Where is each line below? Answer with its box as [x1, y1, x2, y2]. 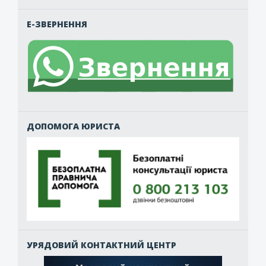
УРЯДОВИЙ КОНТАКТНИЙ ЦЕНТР [27, 239, 176, 251]
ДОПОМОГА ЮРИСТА [27, 120, 120, 132]
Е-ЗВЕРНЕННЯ [27, 18, 87, 30]
